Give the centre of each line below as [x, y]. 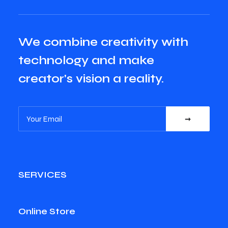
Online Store [47, 211]
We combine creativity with [103, 42]
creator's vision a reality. [91, 79]
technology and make [86, 60]
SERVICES [42, 175]
